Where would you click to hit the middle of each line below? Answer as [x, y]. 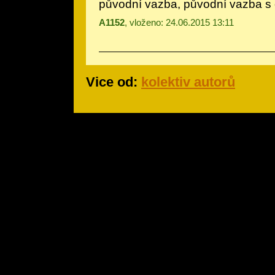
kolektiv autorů [188, 82]
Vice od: [114, 82]
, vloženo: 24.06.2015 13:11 [179, 23]
